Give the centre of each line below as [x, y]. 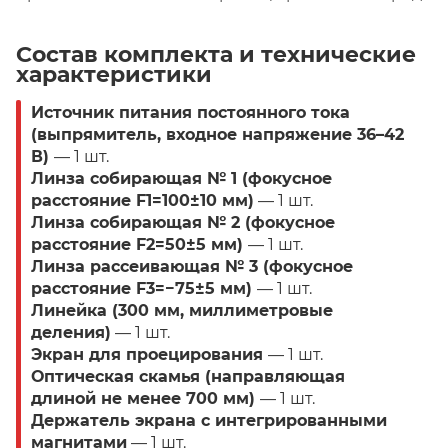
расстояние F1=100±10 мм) [142, 201]
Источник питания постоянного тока [190, 113]
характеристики [114, 75]
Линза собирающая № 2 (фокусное [183, 223]
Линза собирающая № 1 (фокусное [181, 179]
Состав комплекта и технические [216, 55]
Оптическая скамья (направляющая [188, 377]
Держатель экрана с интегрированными [209, 421]
